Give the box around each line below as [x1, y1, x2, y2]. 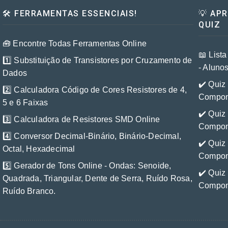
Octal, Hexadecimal [3, 145, 75, 154]
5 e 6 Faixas [3, 98, 48, 107]
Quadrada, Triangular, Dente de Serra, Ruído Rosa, [3, 174, 192, 183]
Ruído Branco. [3, 187, 56, 196]
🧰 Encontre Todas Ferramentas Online [3, 39, 147, 48]
